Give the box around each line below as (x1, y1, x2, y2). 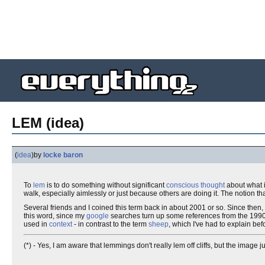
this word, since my (24, 212, 86, 220)
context (49, 220, 72, 228)
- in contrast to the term (72, 220, 148, 228)
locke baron (43, 151, 83, 159)
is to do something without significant (45, 181, 166, 189)
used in (24, 220, 49, 228)
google (86, 212, 109, 220)
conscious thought (166, 181, 225, 189)
